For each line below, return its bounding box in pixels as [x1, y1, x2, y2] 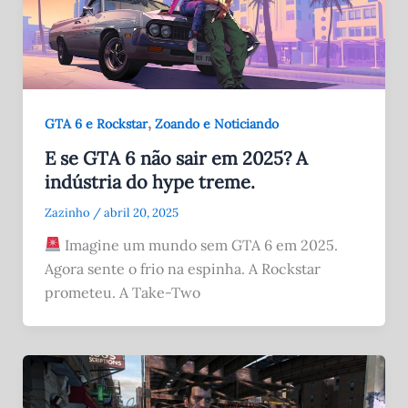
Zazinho [44, 204, 93, 220]
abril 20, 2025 [103, 204, 178, 220]
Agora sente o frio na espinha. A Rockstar [44, 259, 321, 278]
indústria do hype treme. [44, 169, 255, 193]
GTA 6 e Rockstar [44, 116, 148, 133]
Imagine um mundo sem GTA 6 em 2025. [60, 235, 338, 254]
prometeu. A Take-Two [44, 282, 200, 301]
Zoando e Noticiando [154, 116, 279, 133]
